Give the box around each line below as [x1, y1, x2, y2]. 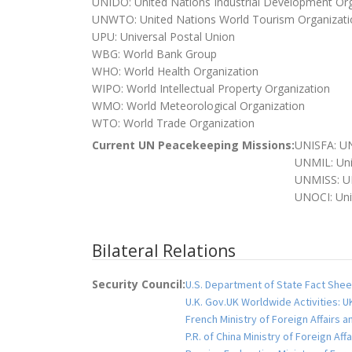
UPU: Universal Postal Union [92, 28, 235, 44]
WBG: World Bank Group [92, 46, 217, 61]
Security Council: [92, 276, 185, 291]
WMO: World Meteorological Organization [92, 97, 305, 113]
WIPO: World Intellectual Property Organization [92, 80, 330, 96]
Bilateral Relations [92, 239, 236, 262]
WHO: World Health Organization [92, 63, 258, 79]
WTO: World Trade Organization [92, 115, 255, 130]
